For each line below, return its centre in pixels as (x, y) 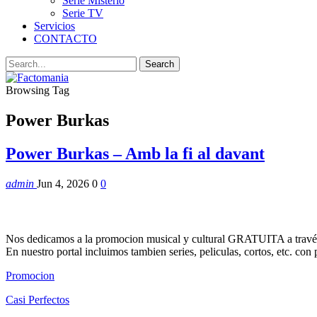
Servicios (54, 26)
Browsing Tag (38, 90)
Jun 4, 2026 (63, 183)
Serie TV (83, 13)
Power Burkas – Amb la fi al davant (135, 153)
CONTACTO (65, 39)
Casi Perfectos (38, 300)
